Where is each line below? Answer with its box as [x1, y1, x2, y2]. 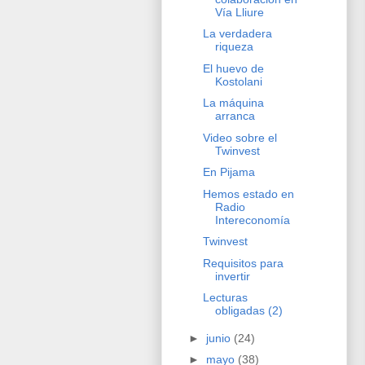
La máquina [202, 96, 264, 110]
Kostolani [214, 74, 262, 88]
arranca [214, 109, 255, 123]
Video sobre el [202, 130, 277, 144]
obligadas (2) [214, 304, 283, 318]
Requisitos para [202, 256, 284, 270]
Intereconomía [214, 213, 290, 226]
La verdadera [202, 27, 272, 41]
